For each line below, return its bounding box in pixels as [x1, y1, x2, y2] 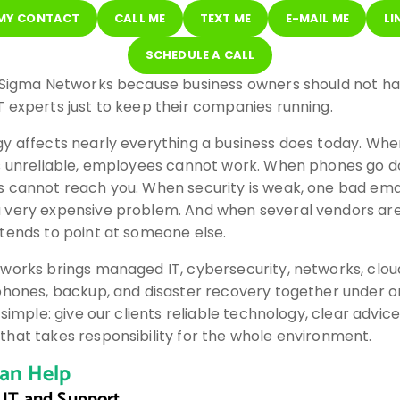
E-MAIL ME [285, 9, 350, 27]
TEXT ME [199, 9, 251, 27]
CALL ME [114, 9, 166, 27]
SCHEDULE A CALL [145, 46, 255, 63]
